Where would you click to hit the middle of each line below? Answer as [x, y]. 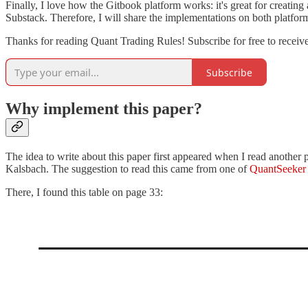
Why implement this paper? [104, 109]
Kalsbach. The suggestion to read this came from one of [128, 169]
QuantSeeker [278, 169]
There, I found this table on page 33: [84, 192]
